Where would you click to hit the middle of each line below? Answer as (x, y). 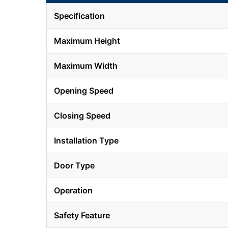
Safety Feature (82, 216)
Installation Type (86, 141)
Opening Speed (83, 91)
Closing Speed (82, 116)
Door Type (74, 166)
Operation (73, 191)
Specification (79, 16)
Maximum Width (85, 66)
